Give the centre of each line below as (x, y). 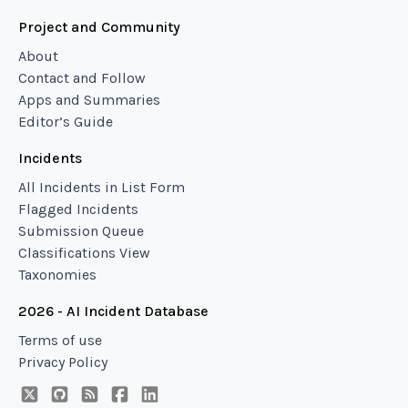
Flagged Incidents (78, 209)
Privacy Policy (63, 362)
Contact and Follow (82, 78)
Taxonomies (57, 275)
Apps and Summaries (89, 100)
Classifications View (84, 253)
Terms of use (60, 340)
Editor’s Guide (66, 122)
